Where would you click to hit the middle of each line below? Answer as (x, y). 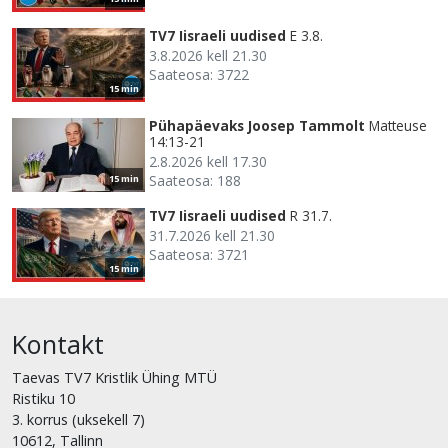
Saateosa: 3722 (199, 74)
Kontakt (58, 343)
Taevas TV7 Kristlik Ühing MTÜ (114, 377)
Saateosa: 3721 (199, 254)
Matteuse (398, 125)
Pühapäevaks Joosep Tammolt (257, 125)
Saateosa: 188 (195, 180)
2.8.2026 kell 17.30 (208, 161)
